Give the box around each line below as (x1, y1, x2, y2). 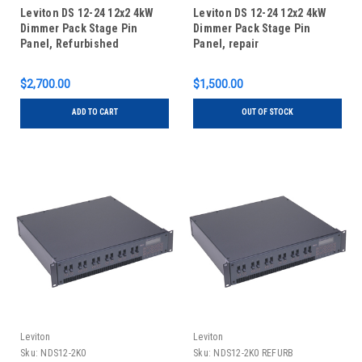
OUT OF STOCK (242, 107, 293, 117)
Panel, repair (193, 37, 259, 51)
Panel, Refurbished (20, 37, 120, 51)
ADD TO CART (71, 107, 118, 117)
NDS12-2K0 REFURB (213, 347, 294, 360)
